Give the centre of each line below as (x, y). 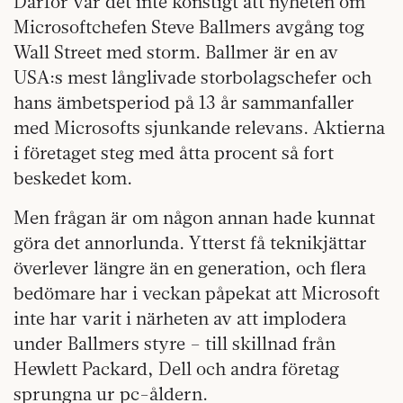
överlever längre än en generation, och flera (190, 268)
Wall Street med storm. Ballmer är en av (176, 52)
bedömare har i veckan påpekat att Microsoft (197, 293)
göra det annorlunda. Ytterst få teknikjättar (190, 242)
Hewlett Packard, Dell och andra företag (176, 368)
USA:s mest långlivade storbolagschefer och (193, 77)
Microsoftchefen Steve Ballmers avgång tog (189, 27)
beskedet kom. (73, 178)
